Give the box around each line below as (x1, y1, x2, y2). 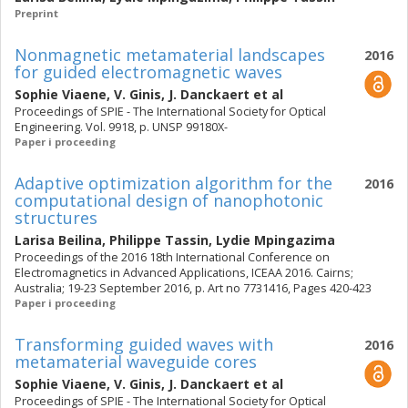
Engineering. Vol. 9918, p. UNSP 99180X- (15, 119, 228, 135)
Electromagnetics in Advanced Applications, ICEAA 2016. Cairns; (15, 265, 353, 280)
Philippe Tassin (109, 231, 209, 249)
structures (15, 207, 97, 229)
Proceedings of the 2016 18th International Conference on (15, 250, 330, 265)
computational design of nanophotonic (15, 189, 323, 211)
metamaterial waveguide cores (15, 351, 257, 372)
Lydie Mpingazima (216, 231, 335, 249)
